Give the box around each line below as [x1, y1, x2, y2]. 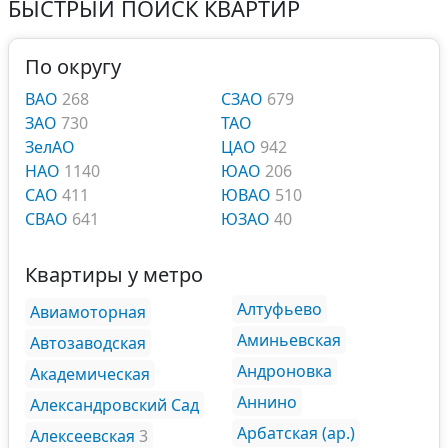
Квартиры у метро [25, 261, 203, 288]
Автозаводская [30, 332, 146, 354]
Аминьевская [237, 329, 341, 351]
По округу [25, 53, 121, 80]
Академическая [30, 363, 150, 385]
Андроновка [237, 360, 332, 382]
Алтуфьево [237, 298, 322, 320]
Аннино [237, 391, 297, 413]
